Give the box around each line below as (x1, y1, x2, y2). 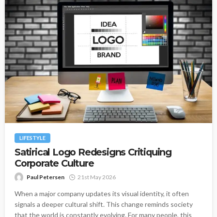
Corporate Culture (15, 157, 94, 170)
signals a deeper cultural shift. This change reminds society (15, 200, 193, 209)
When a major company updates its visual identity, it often (15, 189, 189, 198)
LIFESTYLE (19, 135, 46, 141)
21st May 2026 (77, 173, 116, 181)
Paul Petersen (27, 173, 64, 181)
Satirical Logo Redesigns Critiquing (15, 146, 171, 158)
